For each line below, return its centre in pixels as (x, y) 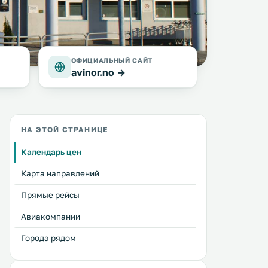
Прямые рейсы (50, 195)
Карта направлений (60, 173)
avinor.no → (98, 72)
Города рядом (48, 238)
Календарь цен (51, 152)
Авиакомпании (51, 217)
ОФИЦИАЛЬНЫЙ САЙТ (112, 60)
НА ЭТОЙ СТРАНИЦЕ (65, 130)
